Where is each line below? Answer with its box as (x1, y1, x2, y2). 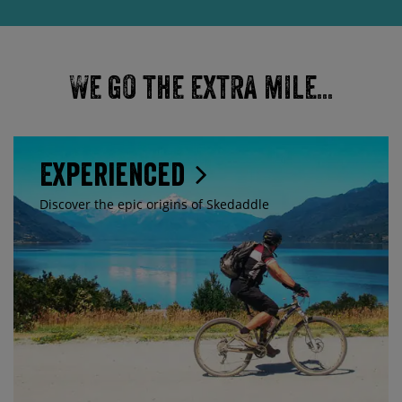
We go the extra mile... (69, 71, 333, 104)
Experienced (39, 153, 192, 194)
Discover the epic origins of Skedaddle (39, 195, 270, 213)
